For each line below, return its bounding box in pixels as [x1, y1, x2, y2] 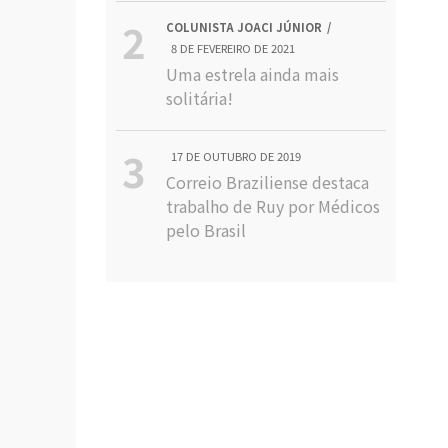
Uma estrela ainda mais [166, 62, 340, 86]
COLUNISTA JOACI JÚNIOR [166, 19, 323, 35]
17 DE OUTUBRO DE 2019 [171, 148, 302, 164]
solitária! [166, 86, 234, 110]
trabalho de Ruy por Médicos [166, 194, 381, 218]
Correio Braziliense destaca [166, 170, 370, 194]
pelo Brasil [166, 218, 247, 242]
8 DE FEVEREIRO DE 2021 [171, 40, 296, 56]
